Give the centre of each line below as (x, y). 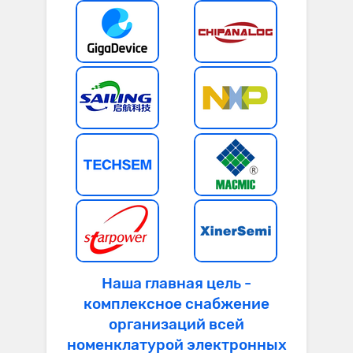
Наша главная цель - (176, 284)
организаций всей (176, 325)
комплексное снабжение (176, 304)
